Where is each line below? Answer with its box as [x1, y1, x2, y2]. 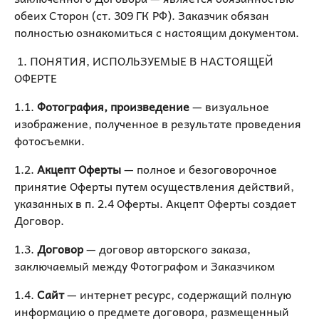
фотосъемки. [14, 131, 85, 150]
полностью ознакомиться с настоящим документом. [14, 23, 299, 41]
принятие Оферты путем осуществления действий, [14, 177, 294, 195]
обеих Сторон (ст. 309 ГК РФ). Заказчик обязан [14, 6, 269, 24]
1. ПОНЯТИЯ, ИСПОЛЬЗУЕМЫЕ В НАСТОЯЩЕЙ [14, 51, 273, 70]
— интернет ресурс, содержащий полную [67, 285, 291, 303]
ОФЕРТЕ [14, 68, 57, 87]
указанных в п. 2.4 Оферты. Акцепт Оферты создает [14, 194, 296, 212]
